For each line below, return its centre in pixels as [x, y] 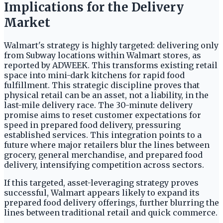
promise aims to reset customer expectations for [103, 115]
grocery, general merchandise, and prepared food [103, 155]
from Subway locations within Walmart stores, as [103, 56]
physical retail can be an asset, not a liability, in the [106, 95]
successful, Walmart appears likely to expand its [102, 193]
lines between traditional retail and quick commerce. [111, 213]
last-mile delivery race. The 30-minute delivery [98, 105]
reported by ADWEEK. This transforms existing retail [111, 65]
